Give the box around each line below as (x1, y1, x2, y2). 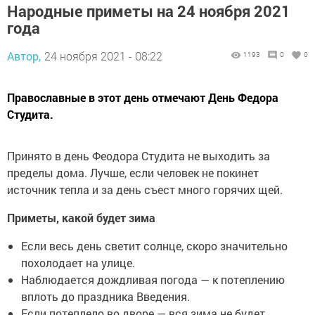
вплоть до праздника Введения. (21, 289, 190, 304)
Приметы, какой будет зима (7, 210, 155, 226)
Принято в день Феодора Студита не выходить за (7, 148, 270, 164)
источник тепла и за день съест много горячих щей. (7, 182, 283, 198)
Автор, (7, 49, 41, 64)
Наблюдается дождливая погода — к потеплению (21, 272, 285, 288)
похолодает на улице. (21, 255, 135, 271)
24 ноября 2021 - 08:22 (44, 49, 162, 64)
